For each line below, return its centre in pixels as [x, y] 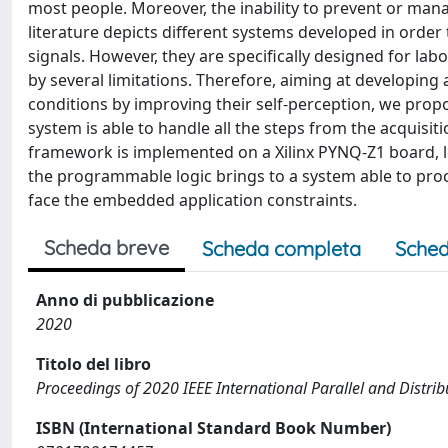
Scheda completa [281, 248]
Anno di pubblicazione [125, 300]
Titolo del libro [93, 364]
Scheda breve [106, 247]
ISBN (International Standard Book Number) [213, 428]
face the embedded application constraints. [192, 200]
